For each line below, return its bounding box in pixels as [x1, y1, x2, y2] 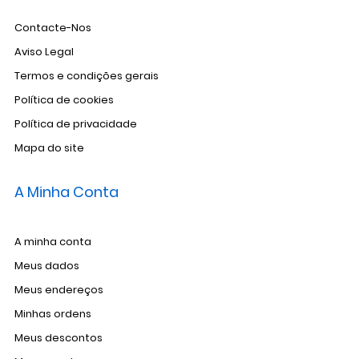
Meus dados [14, 257, 79, 273]
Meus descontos [14, 329, 103, 345]
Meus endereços [14, 281, 103, 297]
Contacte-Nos [14, 19, 91, 35]
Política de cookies [14, 91, 114, 107]
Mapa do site [14, 139, 84, 155]
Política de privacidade [14, 115, 137, 131]
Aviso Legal [14, 43, 74, 59]
